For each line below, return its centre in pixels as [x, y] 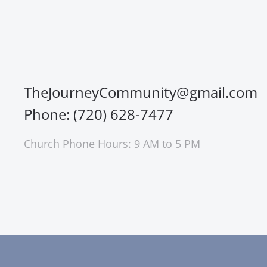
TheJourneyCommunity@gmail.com [141, 92]
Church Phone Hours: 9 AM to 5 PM [112, 144]
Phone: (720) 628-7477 [99, 114]
